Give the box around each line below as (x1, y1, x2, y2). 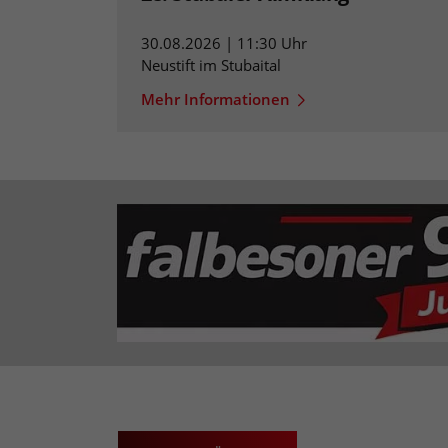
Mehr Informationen (141, 89, 290, 110)
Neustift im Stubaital (141, 55, 281, 76)
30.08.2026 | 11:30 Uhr (141, 33, 307, 54)
